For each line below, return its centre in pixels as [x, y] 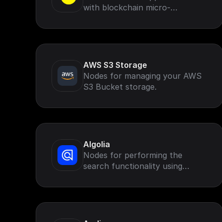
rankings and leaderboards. [135, 29]
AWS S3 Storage [115, 65]
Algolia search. [111, 177]
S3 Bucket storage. [120, 87]
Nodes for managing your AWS [142, 76]
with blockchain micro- [127, 7]
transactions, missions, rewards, [145, 18]
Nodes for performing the [133, 155]
